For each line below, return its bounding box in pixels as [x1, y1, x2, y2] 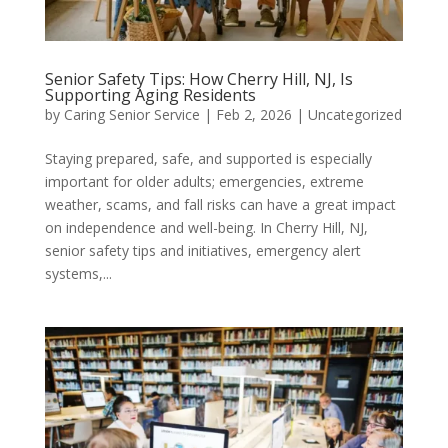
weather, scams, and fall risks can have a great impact [44, 194, 396, 214]
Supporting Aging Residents [44, 83, 256, 106]
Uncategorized [307, 104, 402, 124]
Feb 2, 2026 [215, 104, 292, 124]
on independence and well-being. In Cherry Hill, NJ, [44, 217, 368, 237]
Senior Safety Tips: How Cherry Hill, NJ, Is [44, 67, 353, 90]
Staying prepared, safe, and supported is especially [44, 148, 372, 168]
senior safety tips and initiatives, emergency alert [44, 240, 361, 260]
